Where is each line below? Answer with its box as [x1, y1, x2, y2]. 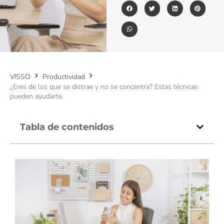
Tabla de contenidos [20, 121, 114, 132]
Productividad [42, 72, 85, 81]
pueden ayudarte [10, 91, 62, 101]
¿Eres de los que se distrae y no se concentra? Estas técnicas [10, 81, 198, 91]
